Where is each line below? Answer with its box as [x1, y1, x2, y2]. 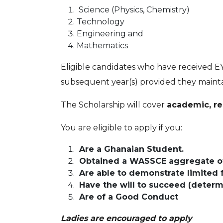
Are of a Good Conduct [77, 192, 178, 202]
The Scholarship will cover [61, 100, 167, 110]
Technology [77, 17, 124, 27]
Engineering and [77, 29, 143, 39]
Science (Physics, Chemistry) [77, 5, 190, 15]
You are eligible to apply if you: [61, 123, 182, 133]
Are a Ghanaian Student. [77, 144, 184, 154]
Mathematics [77, 41, 128, 51]
